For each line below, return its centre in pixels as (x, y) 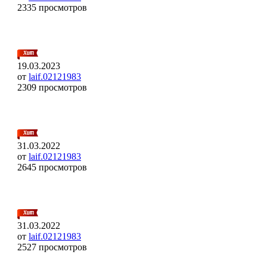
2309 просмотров (52, 87)
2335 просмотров (52, 7)
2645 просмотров (52, 167)
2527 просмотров (52, 247)
